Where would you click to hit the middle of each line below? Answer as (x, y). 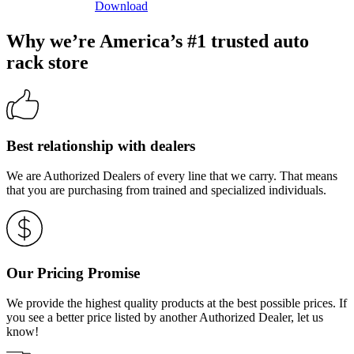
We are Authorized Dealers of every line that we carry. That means (172, 176)
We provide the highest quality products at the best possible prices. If (177, 303)
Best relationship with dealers (101, 145)
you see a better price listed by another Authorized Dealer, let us (165, 318)
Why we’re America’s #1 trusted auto (158, 41)
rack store (47, 63)
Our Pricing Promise (73, 273)
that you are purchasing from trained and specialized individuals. (166, 190)
